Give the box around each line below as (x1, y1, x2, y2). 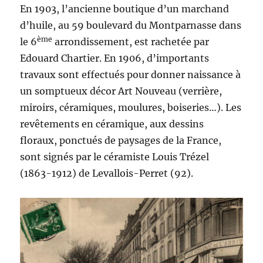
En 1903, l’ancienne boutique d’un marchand (20, 2, 230, 15)
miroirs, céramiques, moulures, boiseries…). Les (20, 101, 242, 113)
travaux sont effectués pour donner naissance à (20, 68, 241, 80)
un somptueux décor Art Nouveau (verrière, (20, 85, 222, 97)
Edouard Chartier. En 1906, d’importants (20, 52, 210, 64)
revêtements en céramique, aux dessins (20, 117, 204, 130)
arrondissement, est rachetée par (52, 35, 210, 48)
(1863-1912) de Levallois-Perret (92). (20, 167, 194, 179)
